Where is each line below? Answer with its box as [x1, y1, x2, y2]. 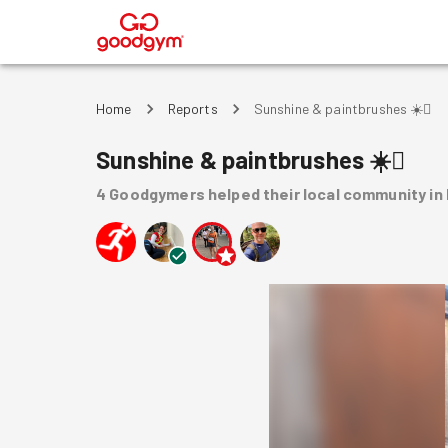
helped [207, 184, 260, 203]
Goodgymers [109, 184, 205, 203]
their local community [263, 184, 427, 203]
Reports [167, 100, 218, 117]
